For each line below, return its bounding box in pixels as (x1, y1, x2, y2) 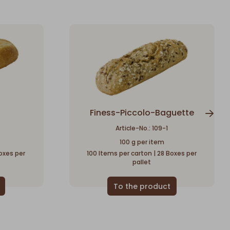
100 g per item (119, 137, 164, 146)
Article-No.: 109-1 (116, 123, 168, 132)
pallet (132, 157, 151, 166)
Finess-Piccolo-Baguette (89, 106, 194, 119)
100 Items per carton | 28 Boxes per (87, 148, 197, 158)
